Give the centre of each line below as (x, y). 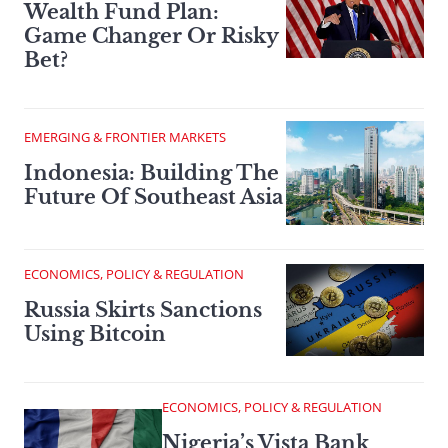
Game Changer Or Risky (151, 36)
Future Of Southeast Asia (153, 197)
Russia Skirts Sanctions (143, 310)
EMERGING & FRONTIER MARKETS (125, 137)
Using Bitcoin (95, 334)
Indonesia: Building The (151, 173)
